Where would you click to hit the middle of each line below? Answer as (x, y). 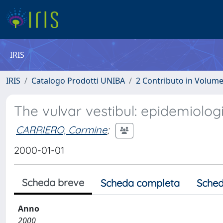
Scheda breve (53, 182)
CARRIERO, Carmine (61, 129)
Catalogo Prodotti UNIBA (78, 81)
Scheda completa (140, 183)
